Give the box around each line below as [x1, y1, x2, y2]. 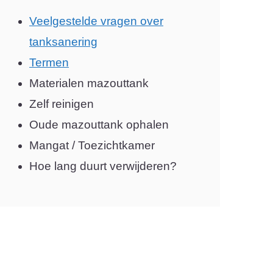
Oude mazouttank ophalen [29, 118, 169, 131]
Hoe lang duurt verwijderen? [29, 160, 177, 172]
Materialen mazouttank [29, 77, 149, 90]
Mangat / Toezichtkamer [29, 139, 155, 152]
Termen [29, 56, 69, 69]
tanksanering [29, 35, 97, 48]
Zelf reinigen [29, 97, 94, 110]
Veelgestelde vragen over [29, 15, 163, 27]
